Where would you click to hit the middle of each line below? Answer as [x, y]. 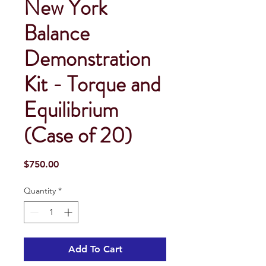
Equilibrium [71, 110]
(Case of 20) [78, 135]
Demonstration [87, 58]
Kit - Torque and [92, 84]
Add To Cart [95, 249]
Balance [57, 33]
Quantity [40, 190]
